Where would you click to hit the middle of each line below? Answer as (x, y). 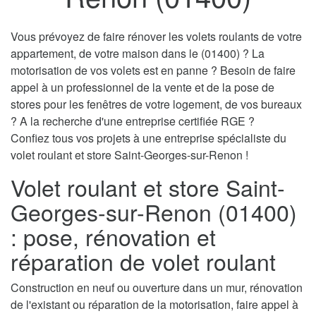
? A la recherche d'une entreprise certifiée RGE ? (133, 121)
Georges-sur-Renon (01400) (154, 212)
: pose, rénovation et (113, 237)
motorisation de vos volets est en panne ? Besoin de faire (153, 71)
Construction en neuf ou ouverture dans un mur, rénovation (157, 288)
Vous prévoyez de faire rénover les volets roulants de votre (156, 37)
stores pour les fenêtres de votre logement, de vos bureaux (156, 104)
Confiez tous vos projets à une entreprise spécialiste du (148, 138)
